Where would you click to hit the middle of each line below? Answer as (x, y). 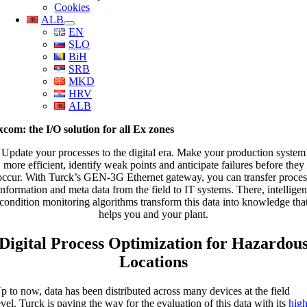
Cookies (72, 7)
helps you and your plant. (153, 214)
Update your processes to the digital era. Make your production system (153, 152)
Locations (153, 261)
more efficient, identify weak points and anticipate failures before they (153, 165)
